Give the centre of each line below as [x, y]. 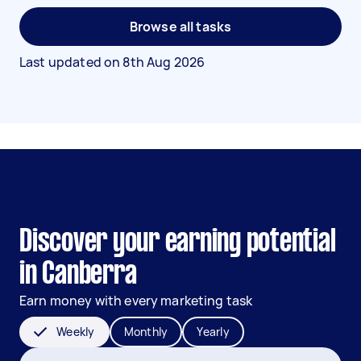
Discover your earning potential [178, 243]
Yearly [213, 332]
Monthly [146, 332]
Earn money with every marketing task [136, 301]
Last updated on [71, 62]
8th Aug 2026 [164, 62]
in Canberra [78, 275]
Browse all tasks [180, 27]
